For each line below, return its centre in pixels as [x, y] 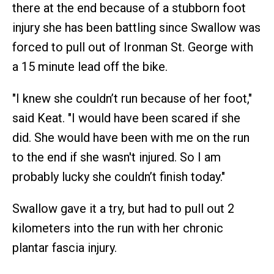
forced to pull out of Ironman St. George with [133, 47]
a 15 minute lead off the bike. [90, 67]
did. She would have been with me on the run [131, 138]
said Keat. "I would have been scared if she [126, 118]
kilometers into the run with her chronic [118, 228]
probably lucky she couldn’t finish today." [119, 177]
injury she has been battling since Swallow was [136, 28]
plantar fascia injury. [65, 248]
